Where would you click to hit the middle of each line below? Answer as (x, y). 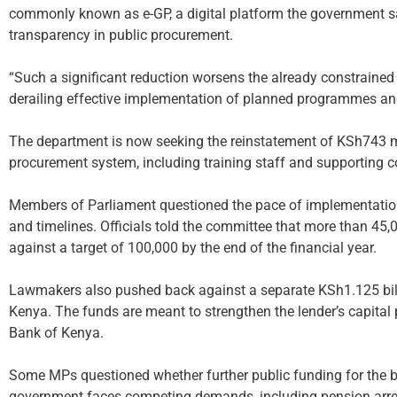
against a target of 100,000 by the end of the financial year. (193, 248)
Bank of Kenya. (56, 333)
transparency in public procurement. (121, 35)
